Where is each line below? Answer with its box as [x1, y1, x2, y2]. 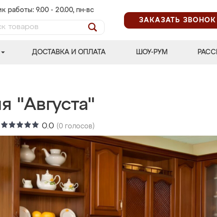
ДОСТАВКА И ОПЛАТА [32, 49, 106, 56]
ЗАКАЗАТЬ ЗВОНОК [139, 16, 216, 24]
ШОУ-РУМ [136, 49, 168, 56]
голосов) [63, 123, 94, 130]
